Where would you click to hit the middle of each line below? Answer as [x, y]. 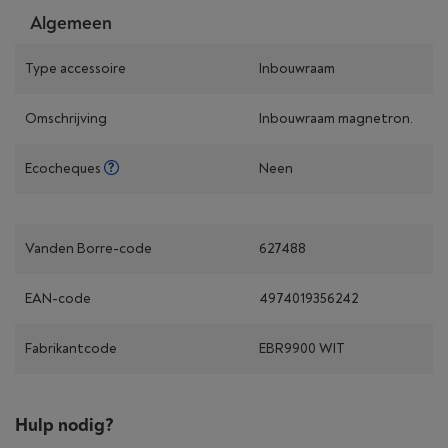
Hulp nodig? [64, 425]
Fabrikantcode [71, 348]
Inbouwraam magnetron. [336, 118]
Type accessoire [75, 68]
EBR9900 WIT [302, 348]
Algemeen [71, 23]
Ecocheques [64, 168]
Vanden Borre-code [88, 248]
